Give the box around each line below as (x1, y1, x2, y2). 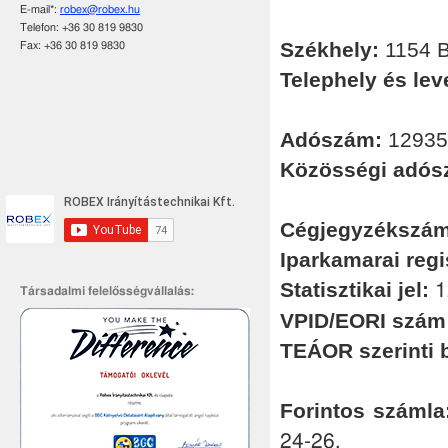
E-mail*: (20, 4, 60, 15)
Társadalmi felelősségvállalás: (20, 285, 194, 297)
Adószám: (280, 128, 382, 151)
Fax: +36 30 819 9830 (20, 40, 125, 51)
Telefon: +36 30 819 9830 (20, 22, 143, 33)
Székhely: (280, 38, 379, 61)
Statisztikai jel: (280, 278, 429, 301)
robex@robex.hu (60, 4, 140, 15)
